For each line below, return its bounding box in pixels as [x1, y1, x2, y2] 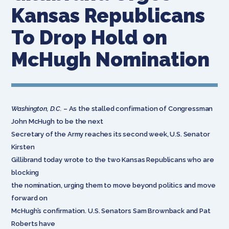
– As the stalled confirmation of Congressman [62, 104, 213, 112]
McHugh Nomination [11, 48, 210, 71]
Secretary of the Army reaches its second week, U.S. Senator [11, 130, 210, 138]
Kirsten [11, 143, 35, 151]
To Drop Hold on [11, 26, 168, 49]
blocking [11, 168, 39, 176]
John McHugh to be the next [11, 117, 103, 125]
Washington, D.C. [11, 104, 62, 112]
